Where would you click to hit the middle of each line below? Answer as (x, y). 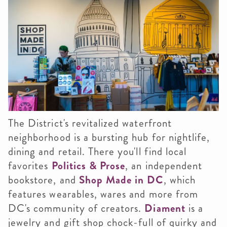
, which (179, 180)
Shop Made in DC (121, 180)
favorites (30, 165)
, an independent (164, 165)
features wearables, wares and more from (103, 194)
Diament (166, 208)
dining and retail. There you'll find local (98, 151)
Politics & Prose (88, 165)
